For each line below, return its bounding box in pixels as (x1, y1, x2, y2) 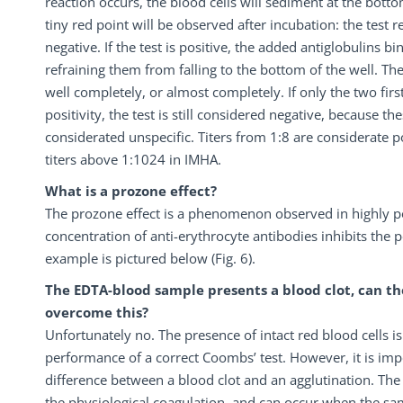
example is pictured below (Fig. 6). (45, 249, 255, 267)
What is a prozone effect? (45, 182, 217, 200)
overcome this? (45, 303, 148, 321)
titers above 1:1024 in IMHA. (45, 150, 221, 168)
